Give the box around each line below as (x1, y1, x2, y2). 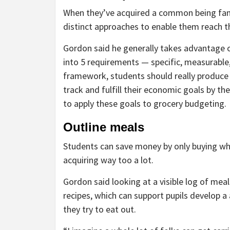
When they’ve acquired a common (63, 7, 193, 19)
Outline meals (63, 120, 148, 135)
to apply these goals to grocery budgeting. (63, 98, 228, 110)
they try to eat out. (63, 203, 136, 216)
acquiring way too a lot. (63, 154, 154, 166)
